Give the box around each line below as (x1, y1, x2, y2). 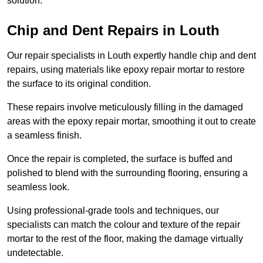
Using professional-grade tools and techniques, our (7, 205, 219, 216)
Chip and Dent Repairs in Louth (7, 22, 220, 39)
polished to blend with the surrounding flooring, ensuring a (7, 168, 248, 178)
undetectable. (7, 248, 66, 258)
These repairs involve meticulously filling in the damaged (7, 102, 243, 113)
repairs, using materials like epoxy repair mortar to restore (7, 65, 245, 75)
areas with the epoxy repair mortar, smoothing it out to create (7, 116, 256, 127)
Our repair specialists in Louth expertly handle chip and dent (7, 50, 256, 61)
